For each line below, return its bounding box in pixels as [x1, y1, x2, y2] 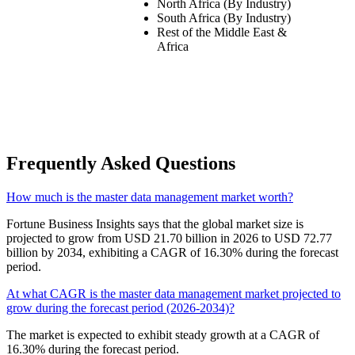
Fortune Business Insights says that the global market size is [6, 217, 303, 231]
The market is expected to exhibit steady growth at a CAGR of [6, 328, 319, 342]
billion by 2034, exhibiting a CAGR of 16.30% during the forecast [6, 246, 338, 260]
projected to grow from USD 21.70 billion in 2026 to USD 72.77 [6, 231, 332, 246]
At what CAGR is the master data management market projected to [6, 287, 341, 301]
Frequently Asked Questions [6, 153, 235, 174]
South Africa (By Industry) [157, 11, 294, 25]
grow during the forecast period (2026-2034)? [6, 301, 235, 315]
